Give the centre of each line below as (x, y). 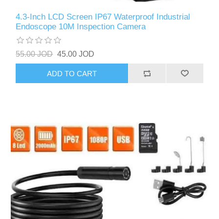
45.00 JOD (76, 54)
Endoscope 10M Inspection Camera (81, 27)
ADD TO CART (72, 73)
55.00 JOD (34, 54)
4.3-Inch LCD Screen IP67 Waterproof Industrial (103, 17)
